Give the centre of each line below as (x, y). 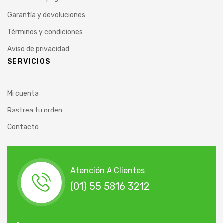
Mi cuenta (23, 93)
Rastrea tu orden (35, 110)
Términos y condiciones (45, 32)
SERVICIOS (29, 61)
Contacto (23, 127)
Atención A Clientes (108, 170)
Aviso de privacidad (38, 49)
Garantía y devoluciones (46, 15)
